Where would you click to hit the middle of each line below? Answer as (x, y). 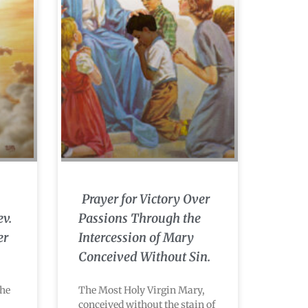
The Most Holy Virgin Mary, (141, 290)
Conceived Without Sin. (144, 256)
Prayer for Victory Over (145, 199)
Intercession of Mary (136, 237)
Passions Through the (139, 218)
